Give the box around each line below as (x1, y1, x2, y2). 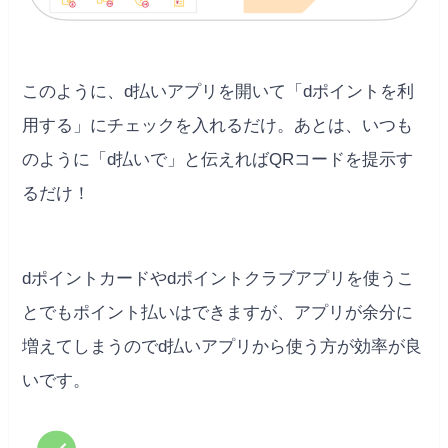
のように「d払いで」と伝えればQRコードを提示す (22, 149, 414, 169)
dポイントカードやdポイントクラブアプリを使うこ (22, 268, 415, 288)
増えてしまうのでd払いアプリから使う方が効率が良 (22, 336, 423, 356)
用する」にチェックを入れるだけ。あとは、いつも (22, 115, 414, 135)
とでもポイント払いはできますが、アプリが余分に (22, 302, 414, 322)
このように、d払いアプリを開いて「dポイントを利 (22, 81, 415, 101)
